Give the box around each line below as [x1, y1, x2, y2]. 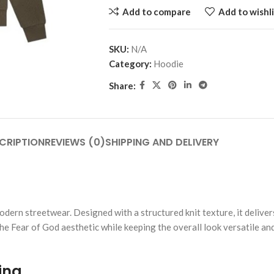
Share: [108, 80, 136, 91]
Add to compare [122, 6, 191, 17]
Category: [108, 58, 152, 69]
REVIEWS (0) [45, 135, 105, 149]
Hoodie [153, 58, 183, 69]
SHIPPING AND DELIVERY [105, 135, 219, 149]
